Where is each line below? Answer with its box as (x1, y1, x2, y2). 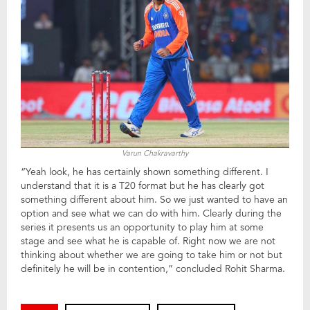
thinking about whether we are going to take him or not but (21, 248, 282, 262)
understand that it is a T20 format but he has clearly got (21, 179, 264, 193)
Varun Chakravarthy (122, 148, 188, 159)
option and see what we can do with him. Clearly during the (21, 207, 282, 221)
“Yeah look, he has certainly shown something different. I (21, 165, 268, 179)
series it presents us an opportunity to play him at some (21, 221, 264, 235)
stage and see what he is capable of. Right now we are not (21, 235, 275, 248)
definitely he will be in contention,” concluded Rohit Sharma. (21, 262, 285, 276)
